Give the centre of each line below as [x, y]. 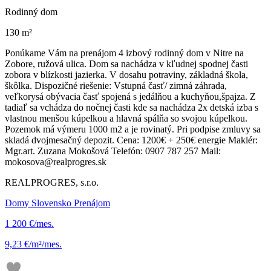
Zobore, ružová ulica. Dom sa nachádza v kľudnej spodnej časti [126, 64]
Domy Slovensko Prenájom [57, 203]
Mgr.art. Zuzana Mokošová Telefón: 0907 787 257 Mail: [113, 151]
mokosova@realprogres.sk [56, 162]
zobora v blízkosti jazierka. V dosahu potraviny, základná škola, [126, 74]
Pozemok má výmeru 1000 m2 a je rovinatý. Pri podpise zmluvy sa [133, 129]
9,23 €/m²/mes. [33, 244]
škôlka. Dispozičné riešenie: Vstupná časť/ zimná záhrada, [116, 85]
